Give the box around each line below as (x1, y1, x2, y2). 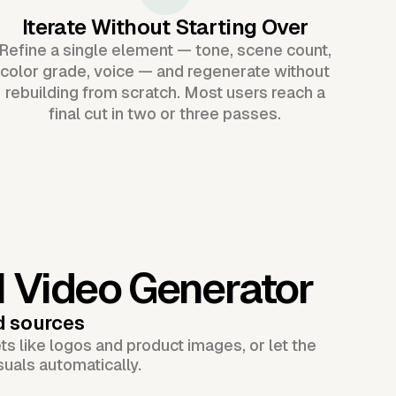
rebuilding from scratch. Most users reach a (4, 82, 325, 102)
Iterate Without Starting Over (21, 14, 308, 39)
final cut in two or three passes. (49, 103, 282, 123)
